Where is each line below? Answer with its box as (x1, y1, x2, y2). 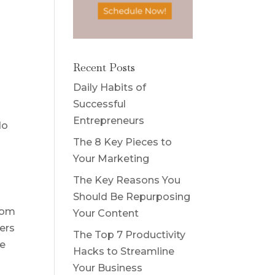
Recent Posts (73, 60, 136, 74)
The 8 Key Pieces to (73, 136, 172, 148)
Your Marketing (73, 152, 150, 165)
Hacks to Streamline (73, 245, 175, 257)
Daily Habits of (73, 81, 147, 93)
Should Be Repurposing (73, 190, 191, 203)
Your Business (73, 261, 143, 274)
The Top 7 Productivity (73, 228, 186, 241)
